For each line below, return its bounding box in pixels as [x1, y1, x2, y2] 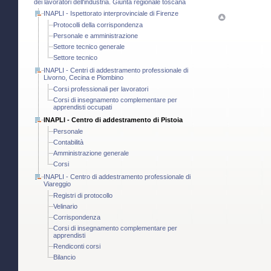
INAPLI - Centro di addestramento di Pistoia [44, 116, 183, 124]
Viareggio [44, 180, 71, 188]
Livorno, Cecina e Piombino [44, 74, 123, 82]
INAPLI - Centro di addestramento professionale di [44, 173, 191, 181]
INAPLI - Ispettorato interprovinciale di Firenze [44, 10, 178, 18]
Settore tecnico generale [53, 43, 125, 51]
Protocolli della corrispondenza [53, 21, 143, 29]
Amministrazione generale [53, 149, 129, 157]
